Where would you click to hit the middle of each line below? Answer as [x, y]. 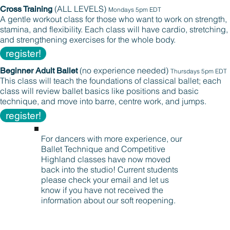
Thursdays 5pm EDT [199, 71]
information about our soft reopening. [109, 200]
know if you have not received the [102, 190]
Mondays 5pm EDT [135, 9]
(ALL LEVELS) [80, 9]
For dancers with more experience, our [112, 139]
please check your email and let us [105, 180]
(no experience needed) [124, 70]
